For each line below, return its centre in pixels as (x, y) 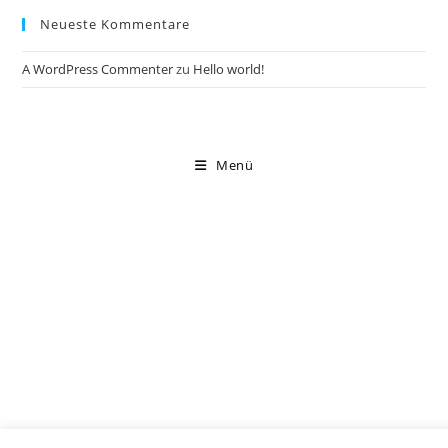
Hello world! (229, 69)
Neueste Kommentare (115, 24)
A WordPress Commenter (98, 69)
